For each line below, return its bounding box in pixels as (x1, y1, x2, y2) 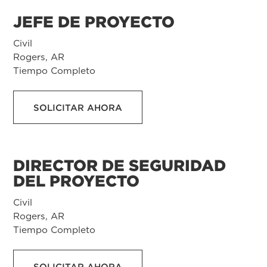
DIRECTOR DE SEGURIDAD (13, 156, 226, 175)
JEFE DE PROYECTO (13, 12, 175, 31)
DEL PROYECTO (13, 171, 139, 190)
